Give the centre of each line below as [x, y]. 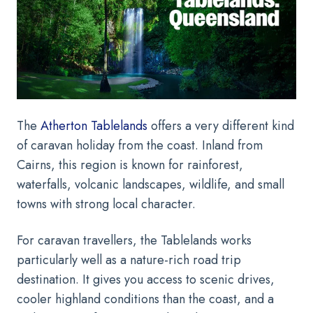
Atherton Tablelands [94, 125]
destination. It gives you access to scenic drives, [146, 279]
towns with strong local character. [106, 204]
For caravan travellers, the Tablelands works [134, 240]
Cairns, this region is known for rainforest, [130, 165]
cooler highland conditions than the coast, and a [145, 299]
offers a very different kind [221, 125]
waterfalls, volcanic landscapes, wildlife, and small [151, 184]
